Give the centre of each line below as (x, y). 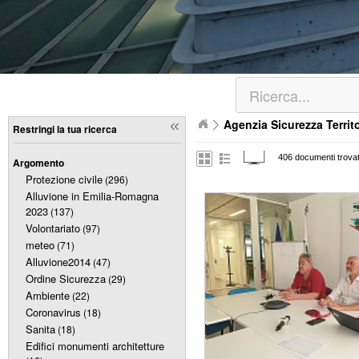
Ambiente (48, 295)
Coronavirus (53, 312)
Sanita (40, 329)
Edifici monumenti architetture (95, 346)
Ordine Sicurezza (66, 278)
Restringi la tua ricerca (65, 129)
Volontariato (53, 228)
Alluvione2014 (58, 262)
